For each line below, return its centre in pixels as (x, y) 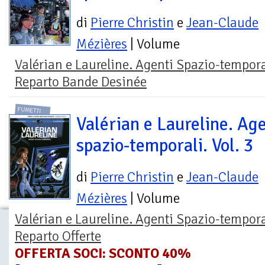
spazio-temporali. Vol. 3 (165, 145)
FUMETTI (30, 110)
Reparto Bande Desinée (81, 82)
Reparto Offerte (58, 236)
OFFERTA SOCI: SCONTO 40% (103, 253)
